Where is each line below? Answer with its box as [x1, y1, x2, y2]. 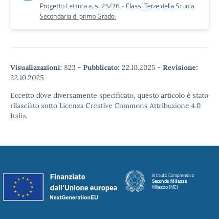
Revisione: [163, 63, 198, 72]
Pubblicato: [83, 63, 120, 72]
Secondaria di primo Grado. [40, 11, 116, 21]
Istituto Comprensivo [152, 171, 194, 179]
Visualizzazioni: [10, 63, 62, 72]
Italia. [10, 111, 27, 120]
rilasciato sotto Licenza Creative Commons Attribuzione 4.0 [10, 101, 201, 110]
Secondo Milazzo [152, 177, 187, 185]
